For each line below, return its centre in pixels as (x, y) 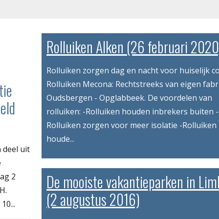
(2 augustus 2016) (93, 199)
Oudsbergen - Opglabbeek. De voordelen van (130, 98)
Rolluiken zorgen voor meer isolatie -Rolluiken (132, 125)
